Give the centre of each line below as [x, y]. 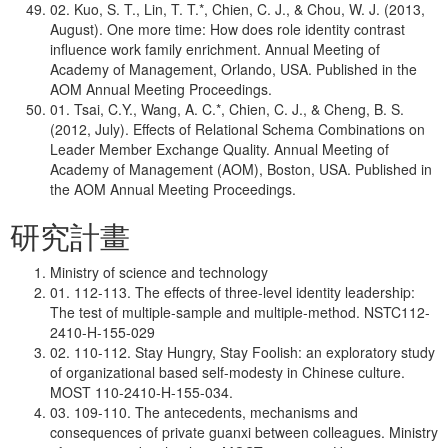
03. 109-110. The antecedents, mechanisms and [204, 412]
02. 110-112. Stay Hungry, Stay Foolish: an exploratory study [242, 352]
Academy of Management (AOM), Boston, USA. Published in [241, 169]
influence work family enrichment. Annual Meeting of [215, 49]
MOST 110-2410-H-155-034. [141, 392]
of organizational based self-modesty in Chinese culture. [227, 372]
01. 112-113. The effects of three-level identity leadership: [232, 292]
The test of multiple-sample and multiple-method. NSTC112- [240, 312]
